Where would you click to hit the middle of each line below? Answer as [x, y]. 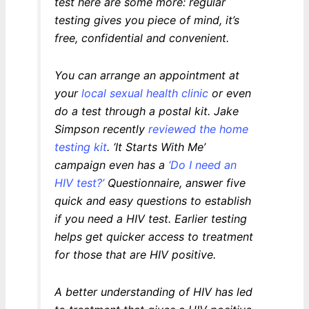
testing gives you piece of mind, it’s [147, 20]
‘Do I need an [202, 165]
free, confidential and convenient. [141, 38]
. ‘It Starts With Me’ [156, 147]
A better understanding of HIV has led [153, 292]
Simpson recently [101, 129]
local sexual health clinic [144, 93]
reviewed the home [198, 129]
